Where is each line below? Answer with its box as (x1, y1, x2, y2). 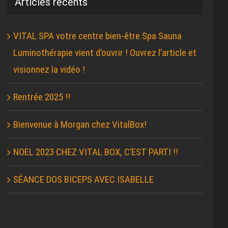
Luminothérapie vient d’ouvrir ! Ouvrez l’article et (13, 47, 197, 59)
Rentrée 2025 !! (13, 91, 71, 103)
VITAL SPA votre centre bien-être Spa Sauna (13, 30, 182, 42)
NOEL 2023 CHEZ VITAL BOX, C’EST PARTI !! (13, 146, 179, 158)
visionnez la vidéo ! (13, 64, 85, 76)
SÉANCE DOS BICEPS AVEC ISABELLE (13, 174, 154, 186)
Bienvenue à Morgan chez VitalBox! (13, 119, 147, 131)
